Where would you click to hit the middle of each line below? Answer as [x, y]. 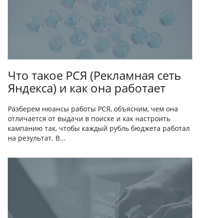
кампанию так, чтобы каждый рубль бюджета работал [99, 128]
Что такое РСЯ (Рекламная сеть [94, 75]
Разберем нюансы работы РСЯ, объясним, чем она [93, 109]
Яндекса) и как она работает [87, 88]
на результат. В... [37, 138]
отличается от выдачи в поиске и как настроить [89, 118]
